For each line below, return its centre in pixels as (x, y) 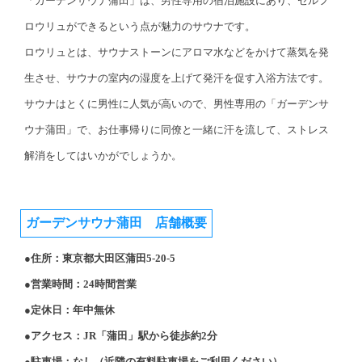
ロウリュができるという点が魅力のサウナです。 (140, 27)
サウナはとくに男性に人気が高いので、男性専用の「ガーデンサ (177, 104)
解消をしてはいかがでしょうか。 (103, 156)
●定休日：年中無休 (69, 310)
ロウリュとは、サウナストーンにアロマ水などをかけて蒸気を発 (177, 53)
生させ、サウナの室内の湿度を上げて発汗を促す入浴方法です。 (177, 78)
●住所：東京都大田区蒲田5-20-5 (100, 259)
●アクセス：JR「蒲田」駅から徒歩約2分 (121, 336)
